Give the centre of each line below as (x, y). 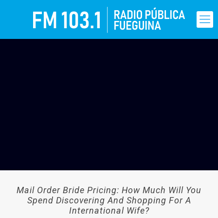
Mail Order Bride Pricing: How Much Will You (109, 190)
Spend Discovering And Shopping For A (109, 200)
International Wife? (109, 210)
